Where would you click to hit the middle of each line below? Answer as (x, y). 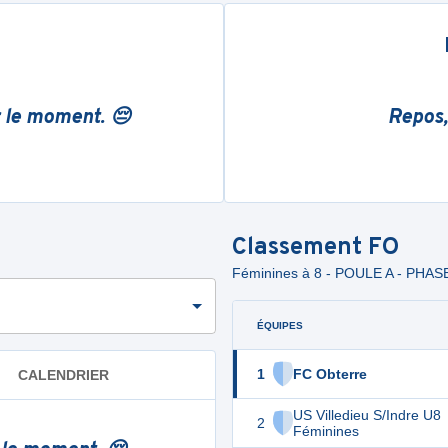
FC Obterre (330, 374)
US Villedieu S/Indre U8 (367, 415)
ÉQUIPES (280, 325)
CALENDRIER (63, 374)
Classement (300, 248)
